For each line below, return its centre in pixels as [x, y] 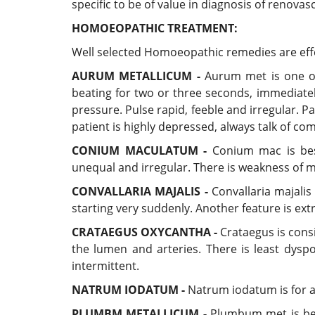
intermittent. [105, 266]
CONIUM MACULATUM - [139, 150]
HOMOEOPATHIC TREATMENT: [155, 28]
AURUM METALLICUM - [136, 76]
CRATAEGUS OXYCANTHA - [145, 232]
